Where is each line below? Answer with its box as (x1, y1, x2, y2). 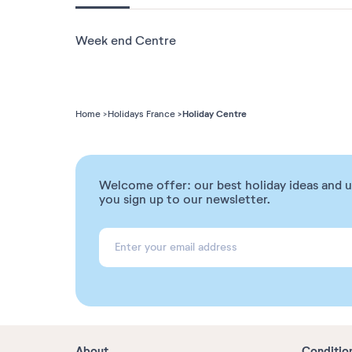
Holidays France (108, 108, 175, 119)
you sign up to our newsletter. (99, 192, 270, 207)
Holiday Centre (182, 108, 247, 120)
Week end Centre (75, 33, 176, 49)
